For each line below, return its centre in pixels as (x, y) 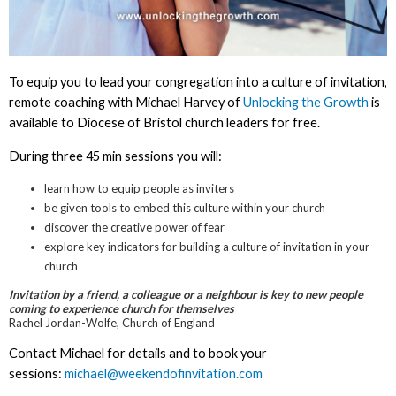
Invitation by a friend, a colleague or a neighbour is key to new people (186, 295)
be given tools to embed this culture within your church (186, 208)
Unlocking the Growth (305, 103)
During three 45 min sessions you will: (115, 156)
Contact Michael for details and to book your (137, 353)
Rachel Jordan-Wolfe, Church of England (111, 323)
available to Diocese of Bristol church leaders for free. (164, 123)
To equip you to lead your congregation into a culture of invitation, (198, 82)
